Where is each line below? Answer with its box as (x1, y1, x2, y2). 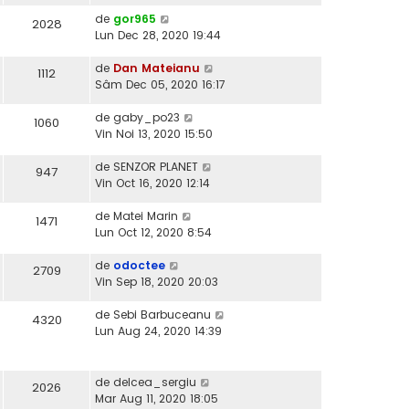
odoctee (113, 257, 165, 274)
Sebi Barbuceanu (113, 307, 211, 323)
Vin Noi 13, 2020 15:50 (95, 126, 213, 142)
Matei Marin (113, 208, 178, 225)
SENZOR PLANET (113, 159, 198, 175)
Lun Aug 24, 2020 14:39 (95, 323, 222, 340)
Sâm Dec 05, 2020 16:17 (95, 77, 225, 93)
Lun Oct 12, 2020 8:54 (95, 225, 212, 241)
